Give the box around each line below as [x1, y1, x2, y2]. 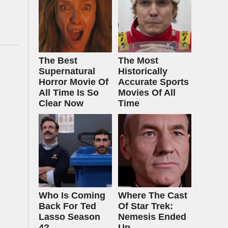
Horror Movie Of [39, 77, 108, 87]
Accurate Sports [118, 77, 189, 87]
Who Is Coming [39, 190, 105, 201]
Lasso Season [39, 212, 100, 222]
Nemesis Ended [118, 212, 186, 222]
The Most [118, 55, 158, 66]
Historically [118, 66, 167, 76]
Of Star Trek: [118, 201, 173, 211]
